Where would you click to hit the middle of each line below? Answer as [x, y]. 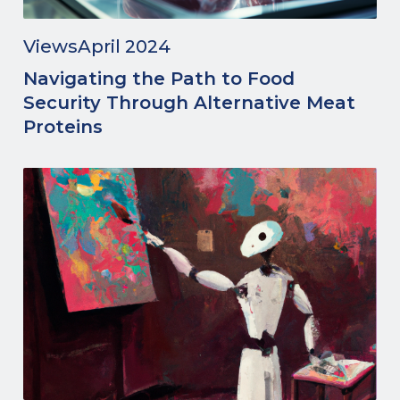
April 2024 [124, 46]
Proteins [63, 127]
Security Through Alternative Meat [189, 103]
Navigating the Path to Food [159, 79]
